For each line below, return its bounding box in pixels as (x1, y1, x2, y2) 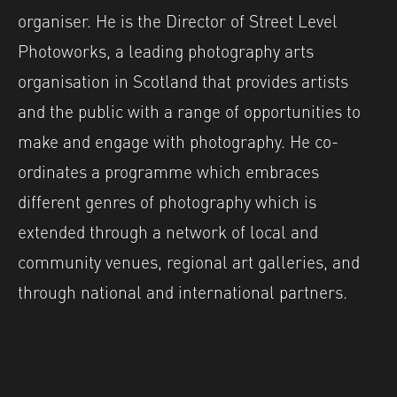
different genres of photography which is (18, 186, 316, 214)
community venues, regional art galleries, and (18, 246, 360, 274)
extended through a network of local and (18, 216, 318, 244)
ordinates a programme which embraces (18, 156, 319, 183)
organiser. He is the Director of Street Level (18, 5, 338, 33)
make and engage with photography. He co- (18, 126, 339, 153)
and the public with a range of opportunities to (18, 96, 361, 123)
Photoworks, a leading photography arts (18, 35, 314, 63)
